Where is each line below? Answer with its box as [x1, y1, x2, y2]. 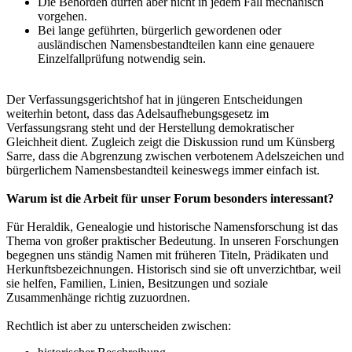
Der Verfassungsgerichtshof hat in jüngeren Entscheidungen [6, 93, 302, 107]
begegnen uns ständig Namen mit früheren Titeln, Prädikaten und [6, 248, 328, 262]
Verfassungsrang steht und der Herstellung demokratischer [6, 121, 294, 135]
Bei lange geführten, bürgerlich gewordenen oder [38, 24, 281, 38]
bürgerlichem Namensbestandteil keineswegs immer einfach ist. [6, 163, 320, 178]
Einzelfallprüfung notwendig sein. [38, 52, 206, 66]
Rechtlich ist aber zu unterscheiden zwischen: [6, 319, 231, 333]
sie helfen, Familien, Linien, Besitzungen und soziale [6, 277, 268, 291]
